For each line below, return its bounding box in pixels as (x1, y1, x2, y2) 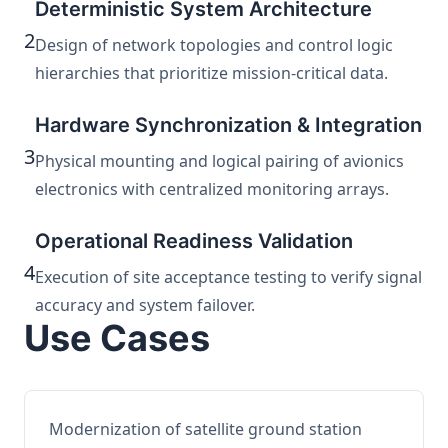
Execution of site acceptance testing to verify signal (35, 266, 422, 288)
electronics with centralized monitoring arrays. (35, 178, 389, 200)
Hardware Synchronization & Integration (35, 113, 422, 137)
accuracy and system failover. (35, 294, 255, 316)
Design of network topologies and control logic (35, 34, 393, 56)
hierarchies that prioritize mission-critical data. (35, 62, 388, 84)
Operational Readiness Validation (35, 229, 353, 253)
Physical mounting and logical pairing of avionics (35, 150, 404, 172)
